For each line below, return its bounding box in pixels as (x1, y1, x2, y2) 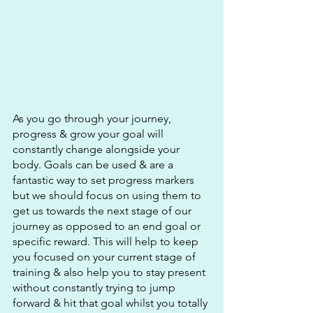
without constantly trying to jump (13, 281, 178, 295)
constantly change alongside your (13, 143, 182, 156)
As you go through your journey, (13, 112, 174, 126)
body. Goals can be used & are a (13, 158, 176, 172)
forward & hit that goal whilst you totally (13, 296, 210, 310)
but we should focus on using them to (13, 189, 204, 203)
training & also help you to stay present (13, 265, 208, 279)
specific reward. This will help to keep (13, 235, 201, 249)
